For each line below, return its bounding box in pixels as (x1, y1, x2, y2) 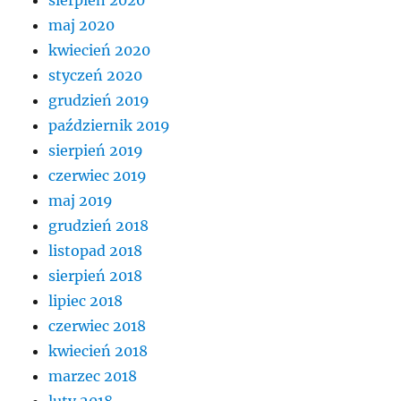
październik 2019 (48, 116, 171, 135)
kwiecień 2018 (48, 342, 149, 361)
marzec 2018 (48, 367, 138, 386)
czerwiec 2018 (48, 317, 147, 336)
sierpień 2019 (48, 141, 144, 160)
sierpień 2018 (48, 267, 143, 286)
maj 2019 (48, 192, 114, 210)
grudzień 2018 (48, 217, 149, 235)
